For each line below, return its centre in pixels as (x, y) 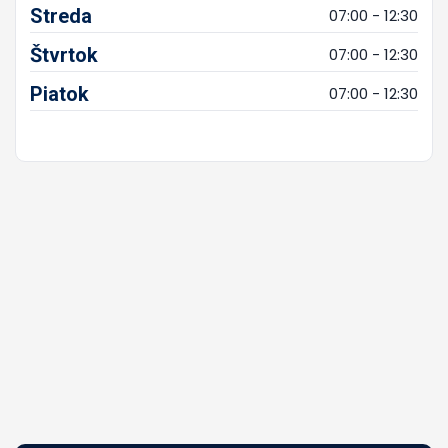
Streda (61, 15)
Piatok (59, 93)
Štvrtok (64, 54)
